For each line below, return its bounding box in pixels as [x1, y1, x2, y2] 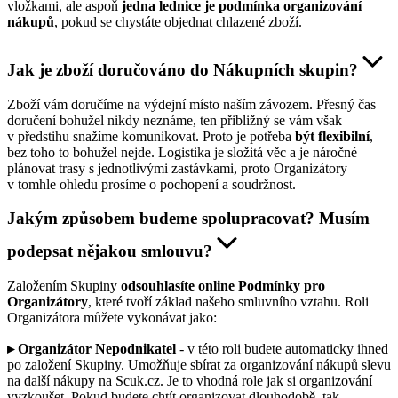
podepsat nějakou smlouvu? [7, 242, 212, 261]
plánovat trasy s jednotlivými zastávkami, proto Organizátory [7, 160, 347, 176]
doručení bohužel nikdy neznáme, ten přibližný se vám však [7, 112, 342, 128]
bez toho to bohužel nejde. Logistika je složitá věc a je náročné [7, 144, 357, 160]
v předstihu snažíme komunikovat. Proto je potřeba [7, 128, 295, 144]
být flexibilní [295, 128, 370, 144]
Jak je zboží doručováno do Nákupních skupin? [7, 60, 358, 79]
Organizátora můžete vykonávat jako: [7, 310, 217, 326]
